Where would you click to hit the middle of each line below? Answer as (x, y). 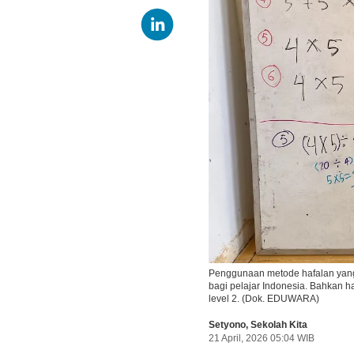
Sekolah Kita (279, 325)
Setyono (227, 325)
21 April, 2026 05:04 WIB (261, 339)
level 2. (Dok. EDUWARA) (264, 299)
